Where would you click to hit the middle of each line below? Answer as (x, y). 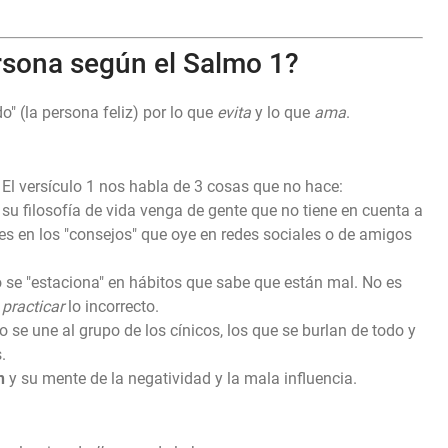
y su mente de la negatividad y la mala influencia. (181, 379)
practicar (33, 307)
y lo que (282, 113)
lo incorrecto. (111, 307)
